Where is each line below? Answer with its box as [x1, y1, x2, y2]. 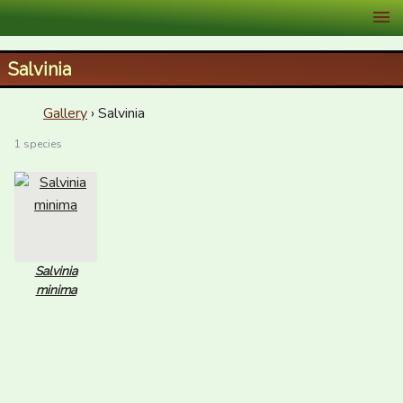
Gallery [43, 103, 87, 123]
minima [35, 282, 76, 297]
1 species [14, 137, 62, 151]
